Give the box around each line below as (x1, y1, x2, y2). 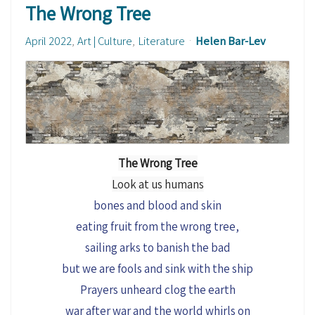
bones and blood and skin (94, 198, 221, 214)
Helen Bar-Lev (195, 32, 266, 49)
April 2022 (25, 32, 72, 49)
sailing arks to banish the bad (84, 240, 231, 256)
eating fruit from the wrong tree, (76, 219, 239, 235)
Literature (138, 32, 185, 49)
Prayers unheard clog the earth (79, 282, 236, 298)
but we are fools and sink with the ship (62, 261, 253, 277)
